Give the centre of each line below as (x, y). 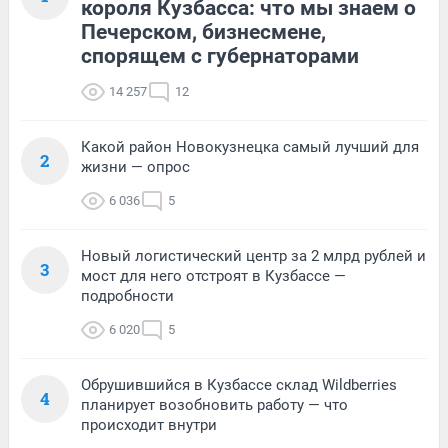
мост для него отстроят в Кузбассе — (213, 276)
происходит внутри (149, 425)
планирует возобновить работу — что (214, 405)
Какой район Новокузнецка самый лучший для (250, 147)
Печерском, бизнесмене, (203, 32)
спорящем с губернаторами (220, 56)
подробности (127, 296)
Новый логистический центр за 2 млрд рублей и (253, 256)
